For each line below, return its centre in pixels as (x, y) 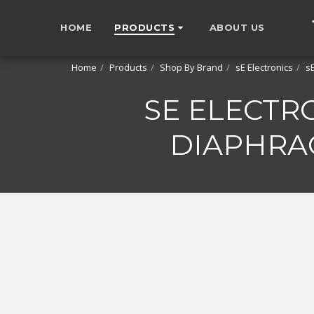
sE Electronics (264, 67)
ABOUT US (237, 27)
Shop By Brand (191, 67)
